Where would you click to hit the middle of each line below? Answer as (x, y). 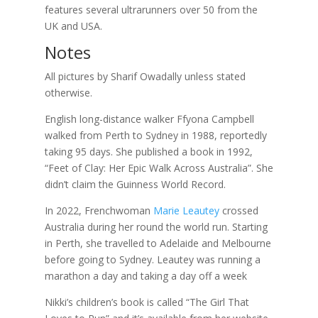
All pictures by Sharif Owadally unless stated (145, 76)
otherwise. (68, 92)
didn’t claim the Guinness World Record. (135, 184)
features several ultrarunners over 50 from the (151, 9)
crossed (238, 210)
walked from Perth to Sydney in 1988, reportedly (155, 135)
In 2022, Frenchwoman (99, 210)
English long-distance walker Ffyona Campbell (149, 119)
